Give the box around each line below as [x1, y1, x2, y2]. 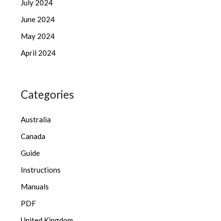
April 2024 [21, 48, 56, 58]
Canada [21, 132, 46, 141]
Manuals [21, 182, 49, 191]
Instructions [21, 165, 61, 175]
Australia [21, 115, 51, 124]
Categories [21, 88, 74, 102]
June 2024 [21, 15, 55, 24]
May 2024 [21, 32, 55, 41]
